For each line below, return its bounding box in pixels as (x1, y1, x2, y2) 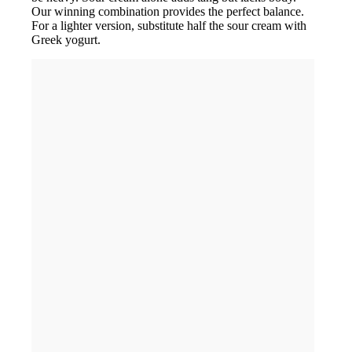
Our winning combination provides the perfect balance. (31, 5, 304, 19)
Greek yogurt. (31, 33, 101, 47)
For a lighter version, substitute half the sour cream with (31, 19, 306, 33)
